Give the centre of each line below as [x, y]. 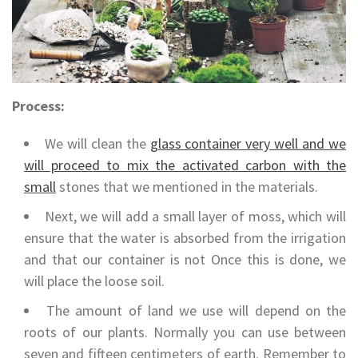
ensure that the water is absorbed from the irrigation [185, 238]
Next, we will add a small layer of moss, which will [195, 217]
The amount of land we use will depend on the [197, 311]
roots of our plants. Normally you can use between [185, 332]
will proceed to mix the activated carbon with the [185, 165]
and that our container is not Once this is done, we [185, 260]
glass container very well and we [248, 144]
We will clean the [97, 144]
